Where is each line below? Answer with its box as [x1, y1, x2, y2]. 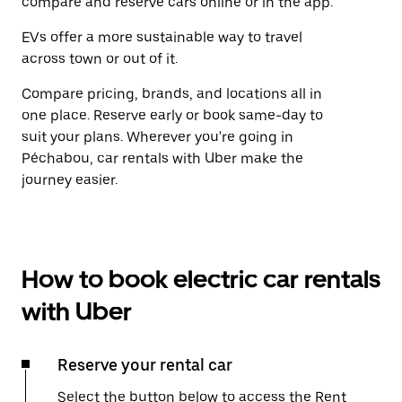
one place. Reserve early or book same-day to [22, 107, 323, 124]
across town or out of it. [22, 50, 178, 67]
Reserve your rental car [57, 355, 232, 374]
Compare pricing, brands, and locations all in [22, 85, 322, 102]
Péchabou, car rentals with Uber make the [22, 150, 303, 167]
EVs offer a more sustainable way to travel [22, 29, 302, 46]
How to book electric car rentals [22, 264, 380, 294]
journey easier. [22, 171, 118, 188]
